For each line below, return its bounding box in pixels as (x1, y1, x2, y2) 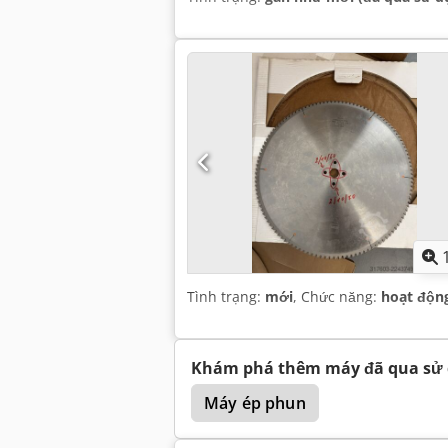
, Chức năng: (293, 286, 381, 306)
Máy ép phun (204, 391, 306, 414)
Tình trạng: (187, 286, 265, 306)
